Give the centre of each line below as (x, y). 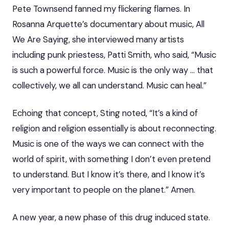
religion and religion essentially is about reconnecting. (114, 128)
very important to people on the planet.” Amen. (104, 189)
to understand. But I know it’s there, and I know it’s (109, 174)
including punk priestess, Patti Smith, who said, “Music (114, 54)
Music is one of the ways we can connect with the (108, 143)
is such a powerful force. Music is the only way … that (113, 70)
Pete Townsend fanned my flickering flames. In (101, 8)
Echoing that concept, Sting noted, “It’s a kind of (105, 113)
